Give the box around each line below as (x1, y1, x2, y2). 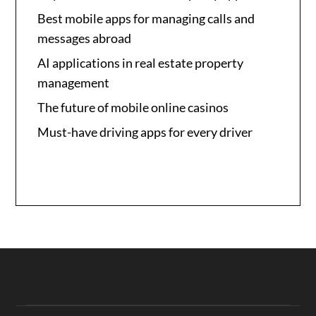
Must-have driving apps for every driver (37, 123, 253, 140)
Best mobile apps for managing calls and (37, 10, 255, 26)
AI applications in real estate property (37, 54, 244, 71)
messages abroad (37, 30, 132, 46)
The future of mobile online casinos (37, 99, 229, 115)
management (37, 74, 110, 90)
